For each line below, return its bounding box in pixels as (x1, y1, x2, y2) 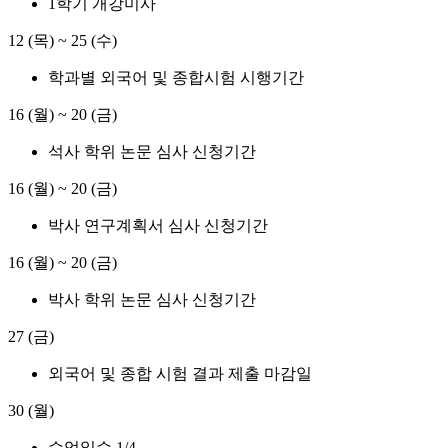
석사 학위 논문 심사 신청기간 (48, 143, 256, 161)
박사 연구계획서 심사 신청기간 (48, 217, 268, 235)
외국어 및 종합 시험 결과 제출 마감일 (48, 365, 312, 383)
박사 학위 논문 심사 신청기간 (48, 291, 256, 309)
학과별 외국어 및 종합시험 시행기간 (48, 69, 304, 87)
